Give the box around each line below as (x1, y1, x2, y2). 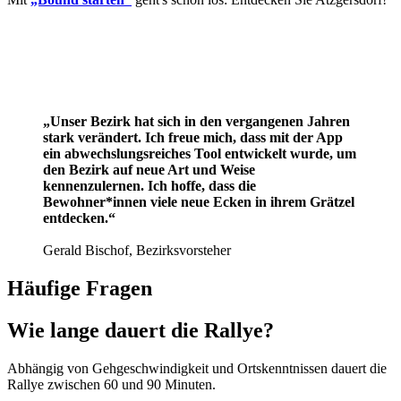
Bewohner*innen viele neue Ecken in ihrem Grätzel (43, 194, 354, 210)
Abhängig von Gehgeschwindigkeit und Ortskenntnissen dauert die (7, 360, 387, 376)
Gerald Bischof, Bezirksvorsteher (43, 243, 231, 259)
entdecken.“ (43, 210, 115, 226)
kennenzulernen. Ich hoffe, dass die (43, 178, 256, 194)
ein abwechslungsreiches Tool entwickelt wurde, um (43, 146, 356, 162)
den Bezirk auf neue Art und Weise (43, 162, 255, 178)
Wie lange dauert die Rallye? (7, 319, 274, 343)
